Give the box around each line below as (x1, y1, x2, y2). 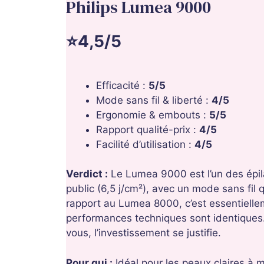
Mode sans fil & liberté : (96, 94, 212, 106)
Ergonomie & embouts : (96, 108, 209, 121)
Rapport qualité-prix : (96, 123, 199, 136)
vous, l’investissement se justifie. (66, 227, 221, 239)
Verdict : (66, 168, 108, 180)
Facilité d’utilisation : (96, 138, 194, 150)
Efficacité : (96, 79, 148, 91)
